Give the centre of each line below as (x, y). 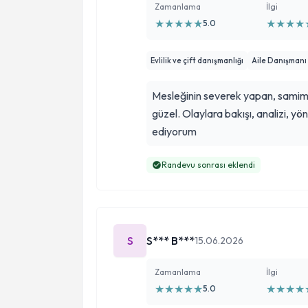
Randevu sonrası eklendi (208, 165)
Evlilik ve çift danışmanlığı (197, 60)
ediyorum (174, 131)
